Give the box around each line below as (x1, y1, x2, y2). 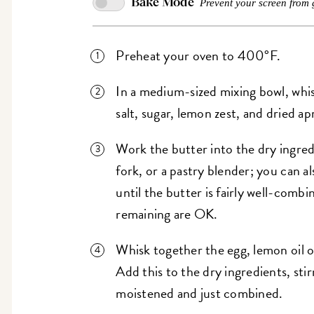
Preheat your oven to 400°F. (116, 45, 281, 67)
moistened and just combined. (116, 282, 283, 304)
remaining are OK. (116, 203, 218, 225)
